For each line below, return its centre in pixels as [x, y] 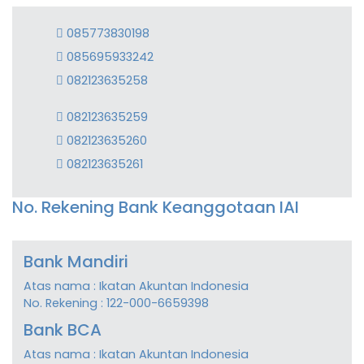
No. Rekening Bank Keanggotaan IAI [156, 208]
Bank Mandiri [76, 262]
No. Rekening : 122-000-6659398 [117, 303]
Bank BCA [63, 330]
